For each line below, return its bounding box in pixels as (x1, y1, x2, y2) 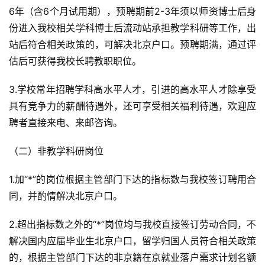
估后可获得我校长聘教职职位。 (9, 55, 141, 67)
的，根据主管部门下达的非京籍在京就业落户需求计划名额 (9, 251, 256, 263)
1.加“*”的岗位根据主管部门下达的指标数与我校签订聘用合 (9, 173, 256, 185)
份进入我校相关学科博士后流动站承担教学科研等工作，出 (9, 22, 256, 34)
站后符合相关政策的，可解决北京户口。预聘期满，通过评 (9, 38, 256, 50)
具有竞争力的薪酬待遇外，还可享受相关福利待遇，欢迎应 (9, 100, 256, 112)
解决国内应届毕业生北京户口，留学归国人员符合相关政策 (9, 235, 256, 247)
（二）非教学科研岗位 (9, 145, 104, 157)
